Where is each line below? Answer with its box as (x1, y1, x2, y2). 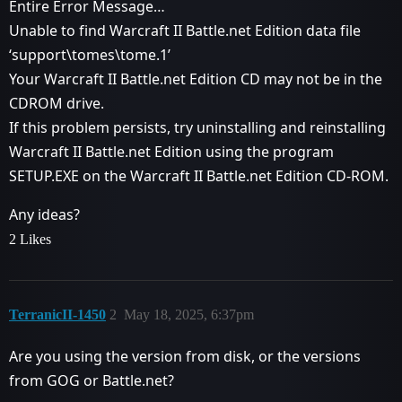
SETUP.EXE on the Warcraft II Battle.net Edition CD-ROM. (9, 166, 389, 186)
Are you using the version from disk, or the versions (9, 346, 361, 366)
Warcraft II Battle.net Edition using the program (9, 142, 334, 162)
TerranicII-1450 (9, 307, 106, 322)
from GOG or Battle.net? (9, 371, 174, 390)
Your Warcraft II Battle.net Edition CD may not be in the (9, 69, 382, 89)
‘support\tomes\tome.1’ (9, 45, 170, 65)
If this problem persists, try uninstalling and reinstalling (9, 118, 386, 137)
